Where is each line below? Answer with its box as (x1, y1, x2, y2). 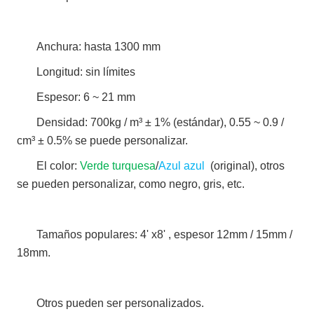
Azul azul (158, 160, 205, 172)
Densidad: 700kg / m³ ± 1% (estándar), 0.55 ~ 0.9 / (36, 116, 285, 129)
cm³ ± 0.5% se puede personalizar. (17, 135, 189, 147)
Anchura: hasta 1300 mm (36, 41, 164, 53)
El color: (36, 160, 81, 172)
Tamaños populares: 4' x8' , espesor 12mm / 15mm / (36, 228, 293, 241)
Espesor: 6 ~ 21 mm (36, 91, 139, 104)
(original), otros (205, 160, 285, 172)
